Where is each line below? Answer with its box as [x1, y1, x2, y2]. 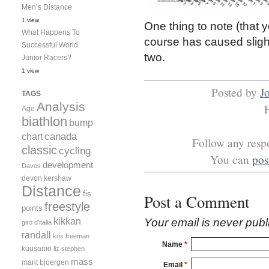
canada [44, 130, 77, 142]
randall [22, 229, 51, 240]
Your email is [144, 216, 213, 229]
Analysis [37, 99, 85, 113]
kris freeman [53, 232, 89, 240]
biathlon [22, 113, 67, 129]
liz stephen [53, 244, 85, 252]
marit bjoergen [22, 258, 69, 267]
